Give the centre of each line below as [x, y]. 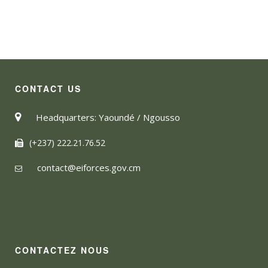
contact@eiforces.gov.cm [89, 167]
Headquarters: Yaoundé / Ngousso [108, 117]
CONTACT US [48, 88]
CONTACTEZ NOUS [62, 250]
